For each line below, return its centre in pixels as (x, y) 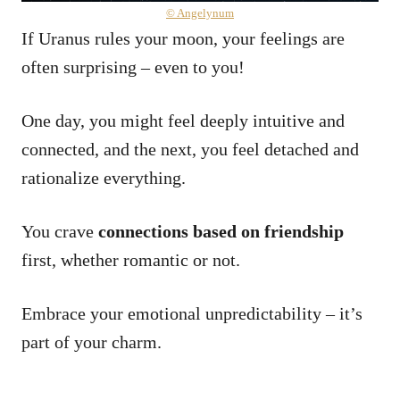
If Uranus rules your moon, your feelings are (183, 38)
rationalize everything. (104, 177)
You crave (60, 231)
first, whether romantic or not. (131, 259)
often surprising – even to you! (133, 67)
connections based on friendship (221, 231)
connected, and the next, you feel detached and (190, 149)
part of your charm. (92, 342)
